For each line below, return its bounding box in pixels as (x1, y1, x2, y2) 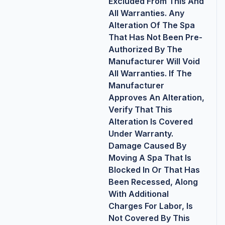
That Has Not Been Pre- (108, 32, 202, 43)
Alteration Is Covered (108, 117, 193, 127)
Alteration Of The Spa (108, 20, 195, 31)
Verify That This (108, 104, 172, 115)
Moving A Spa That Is (108, 153, 191, 163)
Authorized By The (108, 44, 182, 55)
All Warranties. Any (108, 8, 184, 19)
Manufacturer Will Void (108, 56, 200, 67)
